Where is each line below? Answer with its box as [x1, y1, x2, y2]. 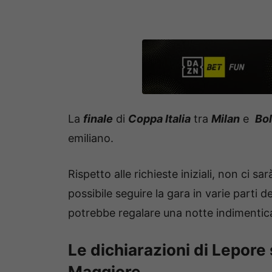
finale [83, 112, 113, 126]
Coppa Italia [128, 112, 191, 126]
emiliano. [68, 132, 114, 145]
